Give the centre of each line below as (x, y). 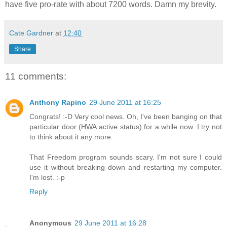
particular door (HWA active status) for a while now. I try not (126, 127)
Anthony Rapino (58, 103)
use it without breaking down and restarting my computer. (126, 167)
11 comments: (36, 76)
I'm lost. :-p (47, 178)
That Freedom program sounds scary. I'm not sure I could (126, 157)
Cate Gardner (31, 33)
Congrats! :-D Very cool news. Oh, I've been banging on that (126, 117)
